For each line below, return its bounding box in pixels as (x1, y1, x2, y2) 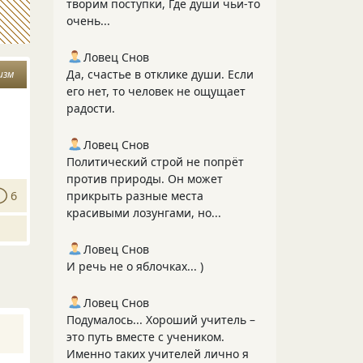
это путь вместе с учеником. (66, 329, 224, 344)
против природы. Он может (66, 171, 223, 186)
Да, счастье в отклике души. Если (66, 66, 254, 82)
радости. (66, 100, 115, 116)
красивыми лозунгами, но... (66, 205, 221, 220)
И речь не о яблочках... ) (66, 258, 203, 274)
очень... (66, 13, 110, 28)
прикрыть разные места (66, 188, 203, 203)
